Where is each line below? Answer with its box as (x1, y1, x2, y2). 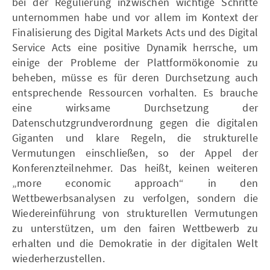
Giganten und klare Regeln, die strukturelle (12, 130, 258, 145)
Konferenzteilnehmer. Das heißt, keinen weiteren (12, 160, 258, 175)
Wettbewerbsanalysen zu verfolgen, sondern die (12, 190, 258, 205)
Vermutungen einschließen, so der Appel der (12, 145, 258, 160)
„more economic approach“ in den (12, 175, 258, 190)
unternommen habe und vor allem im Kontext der (12, 10, 258, 24)
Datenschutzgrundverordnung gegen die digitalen (12, 115, 258, 130)
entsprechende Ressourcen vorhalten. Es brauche (12, 85, 258, 99)
